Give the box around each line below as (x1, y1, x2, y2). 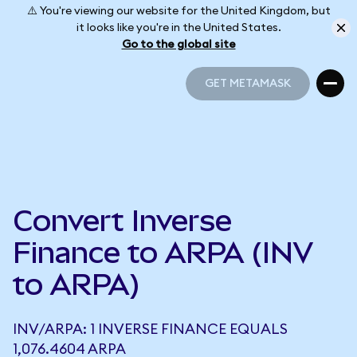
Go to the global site (121, 38, 236, 50)
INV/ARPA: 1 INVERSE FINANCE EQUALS (13, 322, 288, 336)
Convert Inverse (13, 204, 232, 237)
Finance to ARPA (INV (13, 236, 313, 269)
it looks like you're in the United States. (76, 22, 281, 33)
